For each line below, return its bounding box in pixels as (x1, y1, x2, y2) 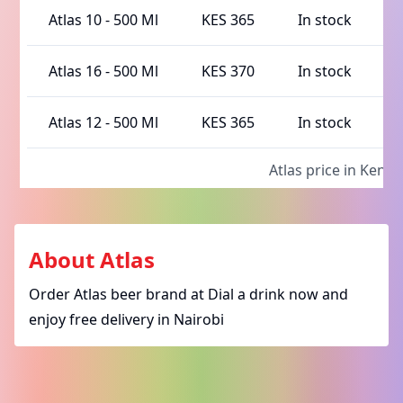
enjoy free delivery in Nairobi (29, 309, 224, 330)
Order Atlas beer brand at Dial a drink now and (29, 284, 348, 305)
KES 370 (201, 61, 255, 82)
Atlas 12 (49, 112, 103, 133)
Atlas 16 (49, 61, 103, 82)
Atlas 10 (49, 10, 106, 31)
